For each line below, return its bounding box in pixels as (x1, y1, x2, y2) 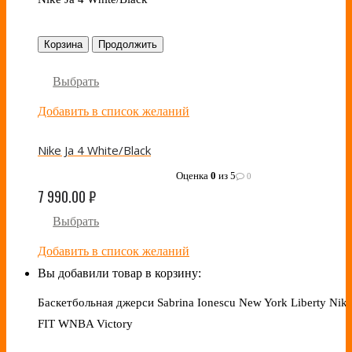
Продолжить (98, 38, 157, 51)
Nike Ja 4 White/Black (38, 142, 151, 159)
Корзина (44, 38, 82, 51)
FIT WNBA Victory (38, 317, 133, 331)
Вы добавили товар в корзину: (38, 266, 201, 280)
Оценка (176, 170, 211, 182)
